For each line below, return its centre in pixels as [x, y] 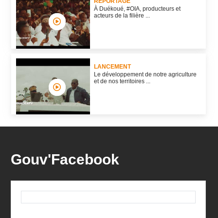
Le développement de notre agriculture [145, 75]
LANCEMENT [112, 67]
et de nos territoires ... [122, 82]
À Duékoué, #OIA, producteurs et [137, 9]
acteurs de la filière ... [122, 16]
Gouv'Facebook [65, 160]
